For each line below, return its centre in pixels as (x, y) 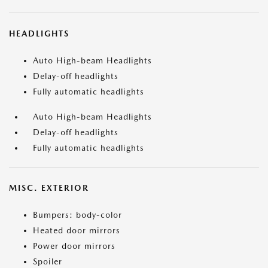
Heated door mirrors (77, 230)
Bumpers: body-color (77, 215)
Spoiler (48, 261)
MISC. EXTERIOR (49, 188)
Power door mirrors (74, 246)
